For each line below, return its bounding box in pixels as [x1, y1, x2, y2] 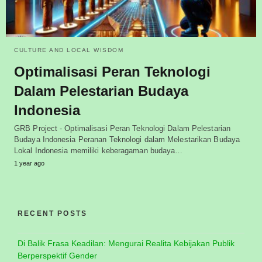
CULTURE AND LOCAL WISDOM [14, 46, 123, 53]
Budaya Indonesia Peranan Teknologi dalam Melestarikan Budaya [14, 135, 240, 144]
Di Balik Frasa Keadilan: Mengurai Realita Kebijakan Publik [18, 238, 235, 248]
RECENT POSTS [18, 209, 88, 218]
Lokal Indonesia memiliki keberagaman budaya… [14, 146, 183, 155]
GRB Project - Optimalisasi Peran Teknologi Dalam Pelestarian [14, 123, 231, 133]
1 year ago [14, 159, 44, 167]
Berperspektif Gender [18, 250, 97, 260]
